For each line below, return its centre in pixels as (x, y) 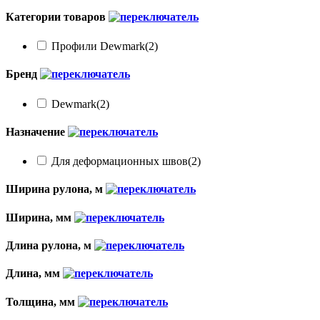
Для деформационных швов (120, 161)
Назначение (37, 131)
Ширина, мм (40, 217)
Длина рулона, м (50, 245)
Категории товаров (57, 16)
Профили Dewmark (98, 46)
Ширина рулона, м (56, 189)
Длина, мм (34, 274)
